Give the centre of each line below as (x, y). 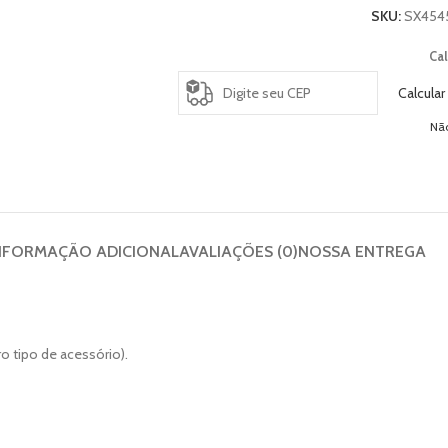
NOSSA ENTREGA (362, 251)
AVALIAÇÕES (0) (238, 251)
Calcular (421, 93)
